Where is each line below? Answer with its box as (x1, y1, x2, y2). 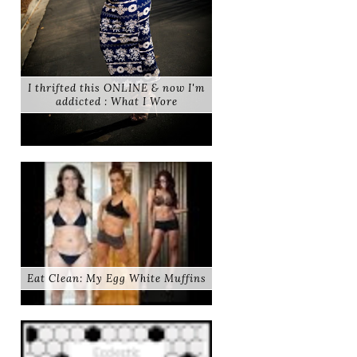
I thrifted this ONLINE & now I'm (28, 81, 205, 96)
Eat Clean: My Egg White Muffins (26, 271, 206, 285)
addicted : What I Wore (55, 95, 178, 109)
